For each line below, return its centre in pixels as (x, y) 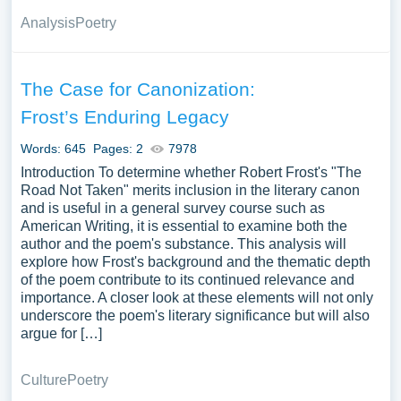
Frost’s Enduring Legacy (124, 117)
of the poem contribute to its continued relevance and (187, 280)
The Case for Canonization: (137, 89)
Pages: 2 (118, 149)
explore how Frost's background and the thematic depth (195, 262)
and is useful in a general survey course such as (172, 208)
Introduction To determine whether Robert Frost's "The (191, 172)
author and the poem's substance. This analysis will (183, 244)
